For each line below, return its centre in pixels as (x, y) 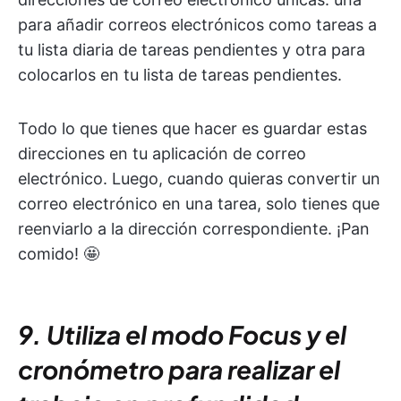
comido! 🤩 (59, 254)
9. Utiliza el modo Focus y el (182, 335)
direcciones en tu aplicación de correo (162, 154)
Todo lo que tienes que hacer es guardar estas (192, 129)
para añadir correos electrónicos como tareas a (197, 25)
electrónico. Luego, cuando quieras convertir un (199, 179)
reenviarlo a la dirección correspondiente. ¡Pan (194, 229)
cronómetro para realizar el (179, 370)
